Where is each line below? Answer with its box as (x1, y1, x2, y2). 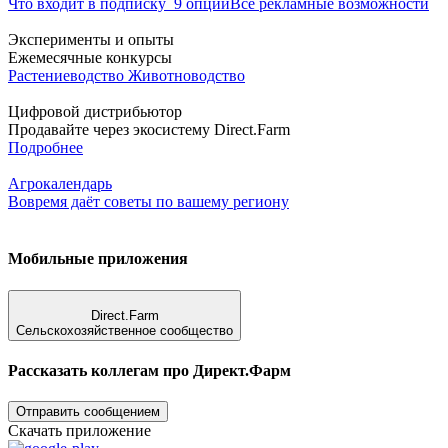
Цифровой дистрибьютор (8, 103, 182, 120)
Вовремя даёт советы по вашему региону (8, 193, 289, 210)
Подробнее (8, 139, 83, 156)
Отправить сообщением (16, 404, 160, 420)
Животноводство (128, 67, 245, 84)
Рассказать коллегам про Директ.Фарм (8, 361, 291, 379)
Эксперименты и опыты (8, 31, 174, 48)
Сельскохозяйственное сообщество (16, 322, 233, 338)
